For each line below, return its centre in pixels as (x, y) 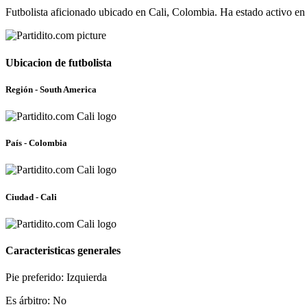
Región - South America (51, 89)
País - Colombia (36, 143)
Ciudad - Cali (31, 197)
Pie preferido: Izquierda (56, 278)
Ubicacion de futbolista (59, 62)
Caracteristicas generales (63, 250)
